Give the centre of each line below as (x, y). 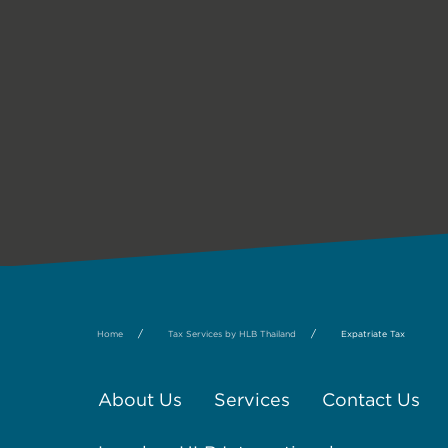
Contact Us (371, 399)
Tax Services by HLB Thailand (231, 333)
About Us (140, 399)
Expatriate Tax (373, 333)
